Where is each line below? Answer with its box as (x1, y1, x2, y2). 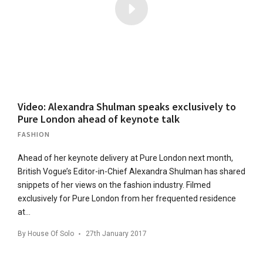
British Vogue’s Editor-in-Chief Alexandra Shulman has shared (18, 166, 245, 176)
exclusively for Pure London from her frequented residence (18, 193, 236, 203)
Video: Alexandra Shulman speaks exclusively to (18, 99, 236, 113)
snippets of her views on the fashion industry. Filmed (18, 180, 211, 190)
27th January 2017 (86, 229, 147, 238)
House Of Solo (28, 229, 74, 238)
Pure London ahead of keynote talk (18, 112, 180, 126)
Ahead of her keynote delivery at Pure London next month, (18, 153, 233, 163)
